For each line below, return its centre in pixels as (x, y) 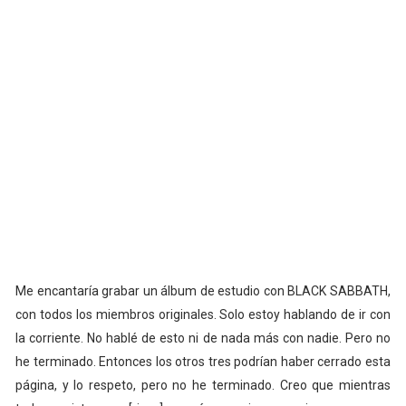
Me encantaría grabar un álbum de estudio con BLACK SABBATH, (203, 291)
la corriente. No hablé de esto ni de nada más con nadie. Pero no (203, 338)
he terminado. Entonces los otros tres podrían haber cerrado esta (203, 362)
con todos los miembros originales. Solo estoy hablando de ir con (203, 315)
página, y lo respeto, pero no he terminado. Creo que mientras (203, 386)
